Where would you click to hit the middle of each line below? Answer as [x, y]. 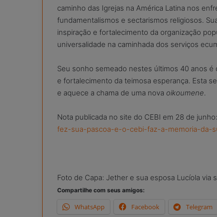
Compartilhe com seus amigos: [101, 190]
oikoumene [185, 93]
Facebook [145, 207]
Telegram [199, 207]
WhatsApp [90, 207]
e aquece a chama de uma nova [112, 93]
